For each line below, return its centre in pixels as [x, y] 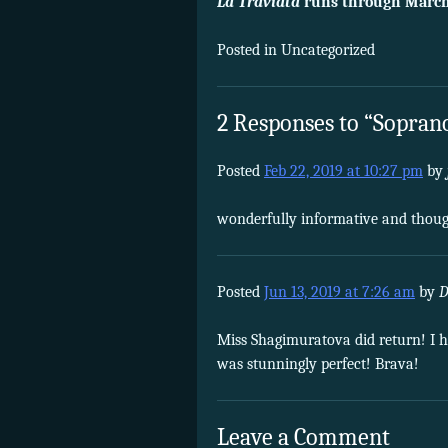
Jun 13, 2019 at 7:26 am [339, 291]
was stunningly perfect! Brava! [318, 363]
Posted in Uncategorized [296, 50]
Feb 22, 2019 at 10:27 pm [343, 170]
